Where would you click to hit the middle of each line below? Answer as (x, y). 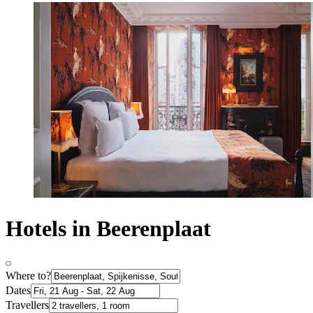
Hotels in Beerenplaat (108, 228)
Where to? (28, 276)
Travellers (27, 305)
